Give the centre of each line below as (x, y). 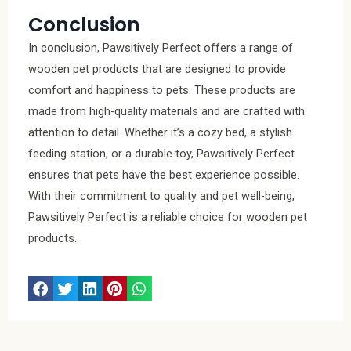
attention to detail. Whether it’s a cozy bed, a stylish (160, 132)
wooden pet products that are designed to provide (157, 69)
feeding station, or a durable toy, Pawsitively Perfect (161, 153)
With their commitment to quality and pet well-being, (161, 195)
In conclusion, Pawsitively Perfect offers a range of (161, 47)
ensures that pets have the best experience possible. (164, 174)
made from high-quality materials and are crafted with (166, 111)
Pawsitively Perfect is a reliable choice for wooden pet (168, 217)
